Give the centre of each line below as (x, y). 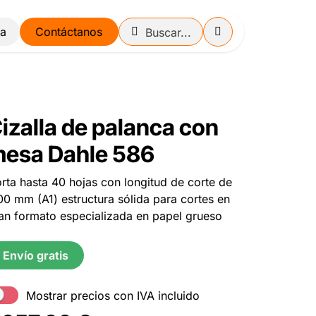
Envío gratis (35, 256)
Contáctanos (69, 32)
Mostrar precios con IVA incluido (113, 295)
